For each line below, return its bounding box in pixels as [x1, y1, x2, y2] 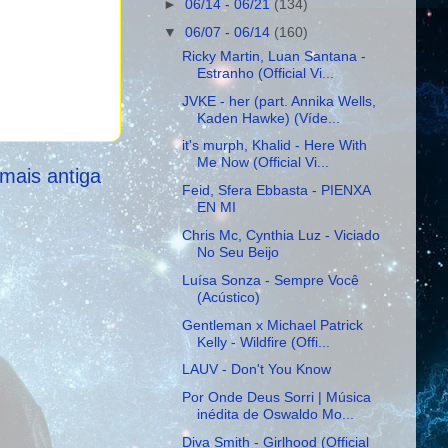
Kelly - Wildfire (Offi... [196, 333, 330, 350]
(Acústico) [196, 288, 260, 305]
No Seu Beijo [196, 244, 279, 261]
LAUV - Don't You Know [181, 361, 331, 378]
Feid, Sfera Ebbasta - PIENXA [181, 182, 370, 199]
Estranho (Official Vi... [196, 64, 334, 81]
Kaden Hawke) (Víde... [196, 109, 340, 126]
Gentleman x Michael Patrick [181, 316, 363, 333]
